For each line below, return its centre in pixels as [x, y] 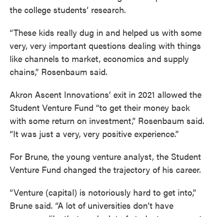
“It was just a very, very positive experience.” [94, 133]
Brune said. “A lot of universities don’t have [92, 205]
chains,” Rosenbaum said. [59, 71]
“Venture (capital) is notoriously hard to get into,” [103, 192]
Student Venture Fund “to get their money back [100, 107]
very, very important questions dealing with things [105, 45]
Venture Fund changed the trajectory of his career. [105, 169]
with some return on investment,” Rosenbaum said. [107, 120]
